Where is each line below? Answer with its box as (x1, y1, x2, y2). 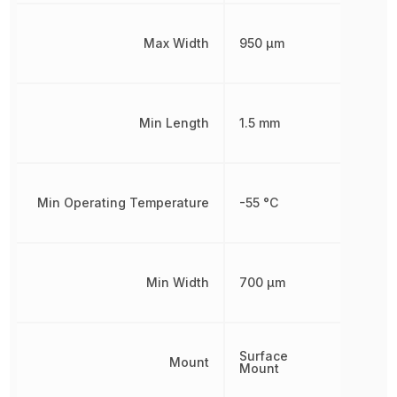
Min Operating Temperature (36, 194, 209, 210)
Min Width (145, 274, 209, 290)
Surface (238, 347, 288, 363)
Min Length (138, 114, 209, 130)
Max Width (143, 35, 209, 51)
